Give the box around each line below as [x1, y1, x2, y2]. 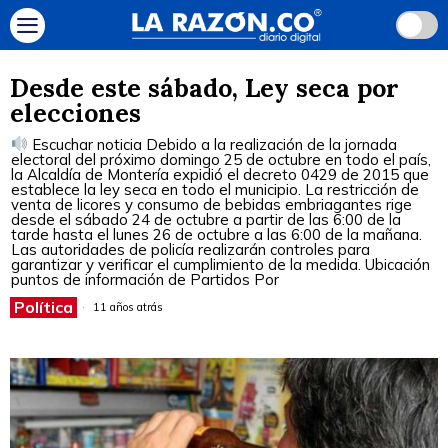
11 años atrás [90, 299, 163, 314]
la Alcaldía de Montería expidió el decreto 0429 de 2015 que [11, 164, 429, 184]
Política [14, 296, 73, 317]
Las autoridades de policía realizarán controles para [11, 239, 370, 259]
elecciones [10, 97, 141, 129]
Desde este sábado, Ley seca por [10, 72, 399, 104]
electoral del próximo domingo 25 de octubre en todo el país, [11, 149, 431, 169]
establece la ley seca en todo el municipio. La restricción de [11, 179, 419, 199]
